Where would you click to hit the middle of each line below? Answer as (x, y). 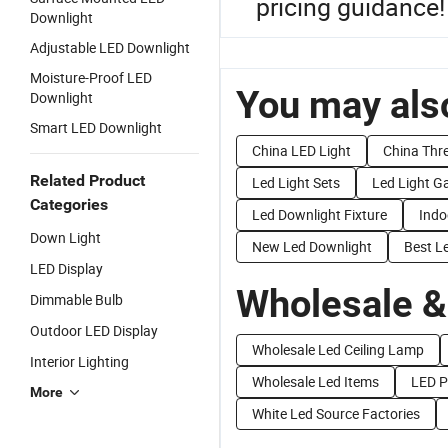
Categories (69, 204)
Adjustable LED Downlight (110, 47)
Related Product (87, 180)
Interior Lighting (79, 361)
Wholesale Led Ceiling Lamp (338, 349)
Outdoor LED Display (94, 330)
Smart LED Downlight (96, 127)
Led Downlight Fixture (319, 214)
